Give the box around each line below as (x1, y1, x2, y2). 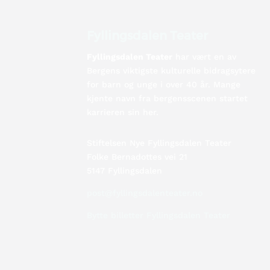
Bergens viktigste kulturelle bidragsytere (87, 65, 256, 75)
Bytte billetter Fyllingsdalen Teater (87, 210, 234, 220)
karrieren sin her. (87, 107, 162, 117)
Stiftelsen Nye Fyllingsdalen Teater (87, 137, 232, 148)
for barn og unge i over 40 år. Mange (87, 79, 241, 89)
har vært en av (172, 51, 237, 61)
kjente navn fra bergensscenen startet (87, 93, 248, 103)
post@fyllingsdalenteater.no (87, 187, 203, 198)
